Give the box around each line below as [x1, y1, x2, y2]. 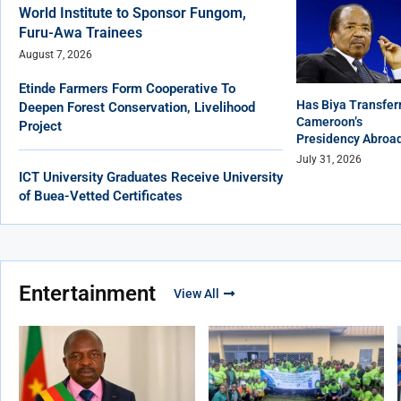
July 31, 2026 [296, 153, 362, 166]
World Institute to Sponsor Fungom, [19, 4, 246, 22]
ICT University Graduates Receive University [19, 169, 283, 186]
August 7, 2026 [19, 48, 92, 62]
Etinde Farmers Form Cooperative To [19, 81, 235, 98]
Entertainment [19, 281, 156, 307]
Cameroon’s [296, 115, 363, 130]
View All [174, 286, 219, 302]
